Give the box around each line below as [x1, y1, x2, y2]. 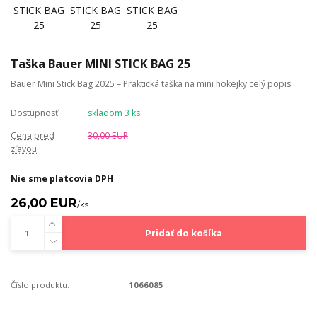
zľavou [11, 142, 37, 155]
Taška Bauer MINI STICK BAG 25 [11, 54, 191, 71]
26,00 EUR [11, 195, 77, 210]
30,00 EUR [87, 129, 128, 142]
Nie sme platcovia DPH [11, 172, 113, 185]
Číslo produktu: [11, 279, 69, 290]
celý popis [249, 77, 291, 90]
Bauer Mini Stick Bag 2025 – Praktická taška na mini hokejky [11, 77, 249, 90]
